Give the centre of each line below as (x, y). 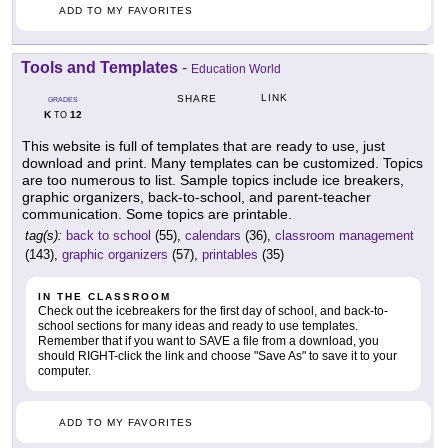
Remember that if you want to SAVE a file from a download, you (208, 341)
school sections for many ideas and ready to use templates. (198, 326)
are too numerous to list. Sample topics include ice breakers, (213, 180)
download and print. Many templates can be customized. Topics (222, 163)
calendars (213, 236)
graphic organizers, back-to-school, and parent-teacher (196, 197)
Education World (236, 69)
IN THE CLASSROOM (104, 297)
